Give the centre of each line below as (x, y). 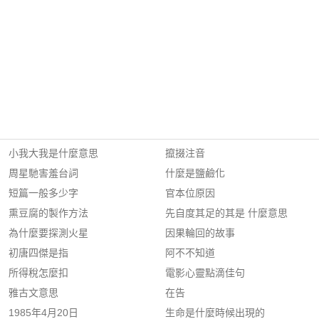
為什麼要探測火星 (48, 233)
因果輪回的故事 (200, 233)
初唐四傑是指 (38, 253)
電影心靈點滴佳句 (205, 273)
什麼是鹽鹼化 (195, 173)
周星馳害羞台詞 (43, 173)
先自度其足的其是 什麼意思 (226, 213)
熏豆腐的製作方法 (48, 213)
